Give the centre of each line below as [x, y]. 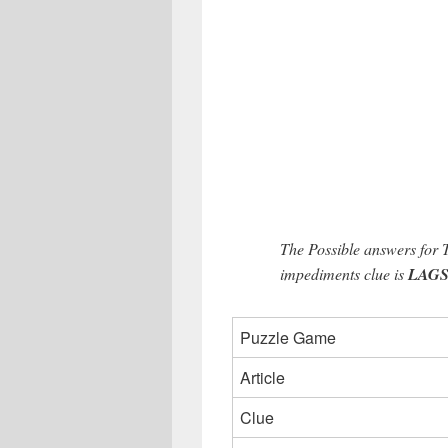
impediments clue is [344, 274]
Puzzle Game [288, 338]
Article [262, 378]
